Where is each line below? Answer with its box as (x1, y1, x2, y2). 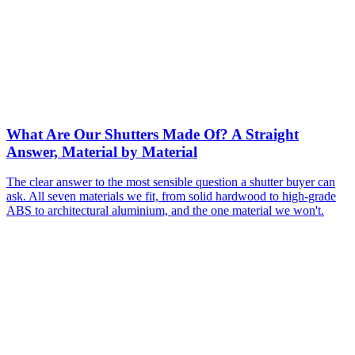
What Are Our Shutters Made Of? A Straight (6, 125, 299, 143)
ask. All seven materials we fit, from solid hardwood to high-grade (6, 189, 336, 204)
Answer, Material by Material (6, 143, 197, 160)
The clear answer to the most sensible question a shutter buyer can (6, 175, 335, 189)
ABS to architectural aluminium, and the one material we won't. (6, 204, 324, 218)
